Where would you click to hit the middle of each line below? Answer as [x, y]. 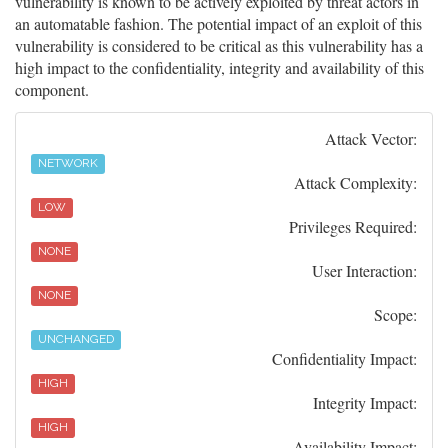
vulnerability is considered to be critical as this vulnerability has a [219, 46]
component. [52, 90]
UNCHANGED [76, 339]
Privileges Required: [353, 227]
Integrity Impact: [365, 403]
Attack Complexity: [355, 183]
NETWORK [68, 163]
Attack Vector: [371, 139]
